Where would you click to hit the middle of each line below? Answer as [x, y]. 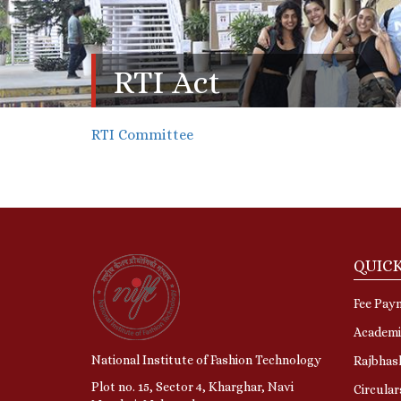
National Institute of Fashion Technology [208, 359]
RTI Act [166, 81]
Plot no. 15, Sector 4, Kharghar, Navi [192, 386]
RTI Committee [142, 134]
